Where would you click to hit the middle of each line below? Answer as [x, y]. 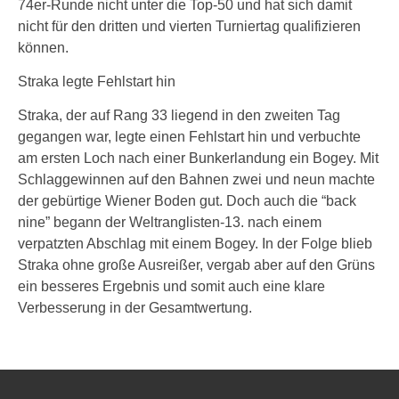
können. [43, 48]
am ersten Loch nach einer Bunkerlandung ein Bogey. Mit [198, 158]
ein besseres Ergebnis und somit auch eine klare [171, 286]
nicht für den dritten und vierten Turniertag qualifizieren [189, 26]
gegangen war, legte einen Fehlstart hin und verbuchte [189, 137]
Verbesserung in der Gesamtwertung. [135, 308]
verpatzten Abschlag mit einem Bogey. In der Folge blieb [195, 244]
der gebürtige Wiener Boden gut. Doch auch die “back [187, 201]
